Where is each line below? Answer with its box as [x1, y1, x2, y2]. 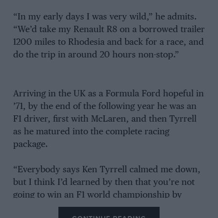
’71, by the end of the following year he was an [13, 102, 197, 111]
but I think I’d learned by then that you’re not [13, 178, 195, 187]
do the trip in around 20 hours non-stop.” [13, 51, 179, 60]
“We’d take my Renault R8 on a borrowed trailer [13, 25, 205, 35]
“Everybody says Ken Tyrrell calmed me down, [13, 165, 200, 175]
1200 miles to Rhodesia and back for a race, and [13, 38, 204, 47]
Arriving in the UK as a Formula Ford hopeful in [13, 89, 204, 98]
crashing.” [13, 203, 53, 213]
